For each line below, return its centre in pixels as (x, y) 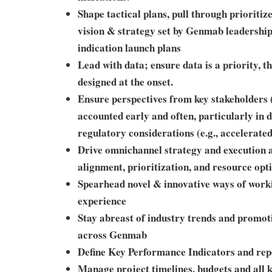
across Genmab (112, 235)
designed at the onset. (125, 82)
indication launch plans (129, 48)
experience (102, 201)
